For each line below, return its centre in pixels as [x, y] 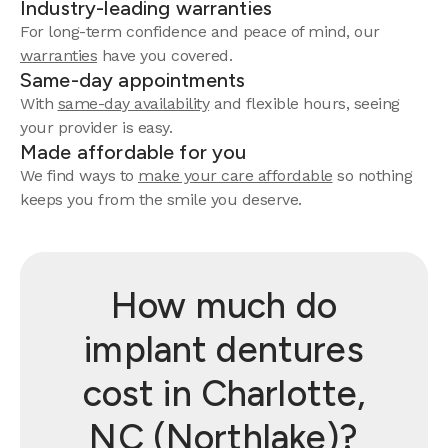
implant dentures [224, 349]
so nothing [372, 175]
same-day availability [133, 103]
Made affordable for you [133, 152]
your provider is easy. [96, 127]
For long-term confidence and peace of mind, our [200, 31]
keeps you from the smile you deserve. [161, 199]
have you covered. [164, 55]
